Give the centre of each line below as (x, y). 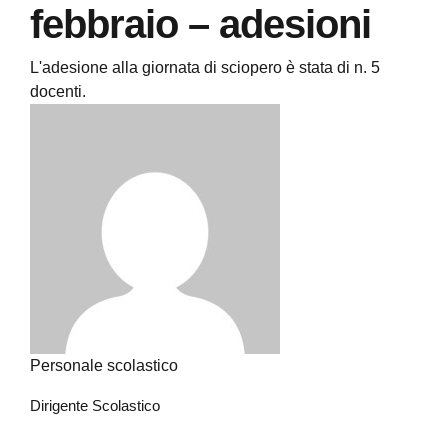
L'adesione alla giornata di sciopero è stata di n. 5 (205, 67)
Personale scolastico (104, 365)
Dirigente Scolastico (95, 405)
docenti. (58, 91)
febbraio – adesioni (200, 24)
